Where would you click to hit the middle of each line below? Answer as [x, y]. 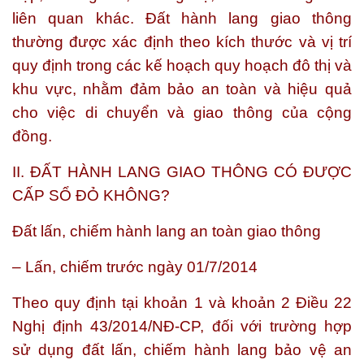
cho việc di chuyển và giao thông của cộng [182, 113]
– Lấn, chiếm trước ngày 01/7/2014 [135, 267]
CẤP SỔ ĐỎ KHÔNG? [91, 195]
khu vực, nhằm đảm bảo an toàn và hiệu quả [182, 89]
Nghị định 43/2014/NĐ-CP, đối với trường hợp [182, 326]
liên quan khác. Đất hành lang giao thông [182, 18]
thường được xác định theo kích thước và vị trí [182, 42]
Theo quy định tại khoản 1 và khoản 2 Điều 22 [182, 303]
